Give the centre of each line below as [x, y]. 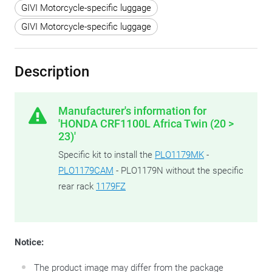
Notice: [29, 243]
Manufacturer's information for [132, 111]
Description [52, 72]
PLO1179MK [179, 155]
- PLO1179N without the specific [178, 171]
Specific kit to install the [107, 155]
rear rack [77, 187]
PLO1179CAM [86, 171]
